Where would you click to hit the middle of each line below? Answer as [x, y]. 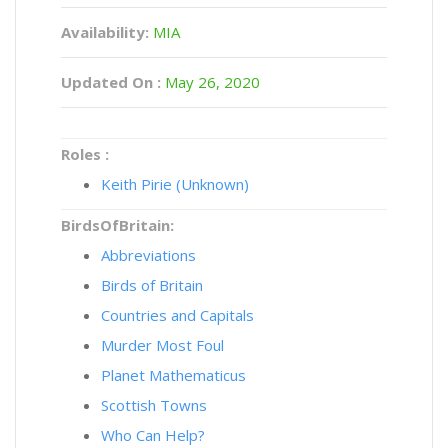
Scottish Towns [154, 405]
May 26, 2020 [210, 82]
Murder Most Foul [162, 345]
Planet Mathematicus [173, 375]
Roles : [85, 154]
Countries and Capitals [177, 315]
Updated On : [111, 82]
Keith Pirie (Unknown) [175, 184]
